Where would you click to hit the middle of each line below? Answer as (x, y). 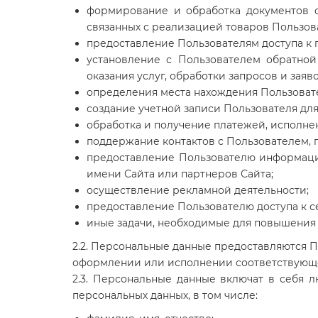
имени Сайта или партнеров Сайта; (180, 174)
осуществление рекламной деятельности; (198, 190)
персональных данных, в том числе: (165, 295)
